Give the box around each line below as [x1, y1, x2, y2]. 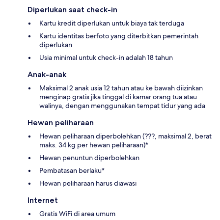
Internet [27, 195, 58, 205]
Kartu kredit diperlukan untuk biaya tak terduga [39, 19, 184, 28]
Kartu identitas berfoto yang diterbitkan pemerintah [39, 31, 198, 41]
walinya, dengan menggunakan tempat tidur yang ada [39, 101, 205, 110]
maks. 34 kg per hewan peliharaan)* [39, 140, 148, 150]
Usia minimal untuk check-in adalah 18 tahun [39, 53, 173, 62]
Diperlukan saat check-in [27, 5, 117, 15]
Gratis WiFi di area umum [39, 209, 115, 219]
